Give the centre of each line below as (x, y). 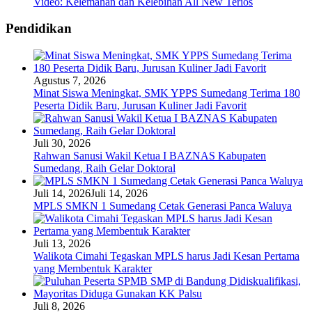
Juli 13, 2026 (62, 243)
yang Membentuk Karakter (93, 268)
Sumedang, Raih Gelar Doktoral (104, 168)
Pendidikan (39, 29)
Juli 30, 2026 (62, 143)
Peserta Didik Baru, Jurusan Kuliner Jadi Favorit (140, 105)
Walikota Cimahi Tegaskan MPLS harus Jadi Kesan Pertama (166, 256)
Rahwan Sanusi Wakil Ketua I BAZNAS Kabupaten (150, 155)
